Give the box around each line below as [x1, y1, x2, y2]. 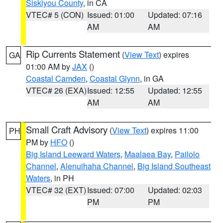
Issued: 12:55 [87, 85, 134, 96]
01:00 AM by [26, 61, 72, 72]
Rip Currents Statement [26, 47, 120, 60]
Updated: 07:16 [148, 9, 203, 20]
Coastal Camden [26, 73, 86, 84]
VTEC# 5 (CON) [26, 9, 84, 20]
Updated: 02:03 [148, 184, 203, 196]
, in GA [140, 73, 164, 84]
